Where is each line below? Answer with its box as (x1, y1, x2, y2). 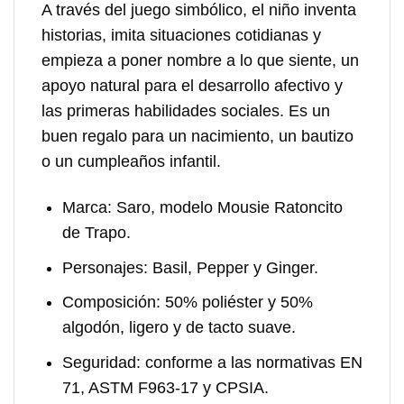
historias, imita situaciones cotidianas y (41, 26, 321, 45)
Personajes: (61, 258, 148, 277)
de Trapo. (61, 224, 131, 243)
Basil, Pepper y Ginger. (147, 258, 318, 277)
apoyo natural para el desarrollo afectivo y (41, 77, 343, 96)
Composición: (61, 293, 161, 312)
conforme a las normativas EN (140, 353, 363, 372)
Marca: (61, 198, 112, 217)
